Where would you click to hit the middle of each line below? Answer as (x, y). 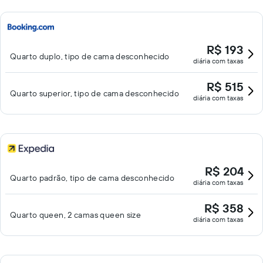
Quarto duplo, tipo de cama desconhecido (90, 56)
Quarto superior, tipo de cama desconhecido (95, 93)
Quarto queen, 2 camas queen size (76, 215)
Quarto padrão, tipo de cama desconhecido (92, 178)
